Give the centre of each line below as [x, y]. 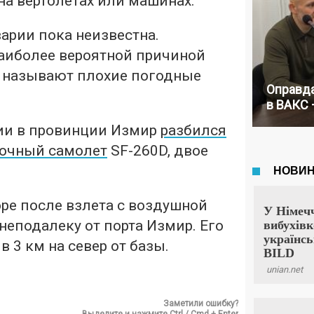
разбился [193, 130]
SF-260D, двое [158, 151]
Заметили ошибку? [201, 303]
